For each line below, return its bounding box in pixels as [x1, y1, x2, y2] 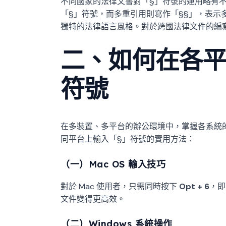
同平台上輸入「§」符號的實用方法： [61, 133, 195, 144]
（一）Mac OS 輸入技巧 [61, 158, 165, 170]
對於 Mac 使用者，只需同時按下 [61, 181, 179, 192]
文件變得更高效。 [61, 193, 125, 204]
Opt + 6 [179, 181, 209, 192]
